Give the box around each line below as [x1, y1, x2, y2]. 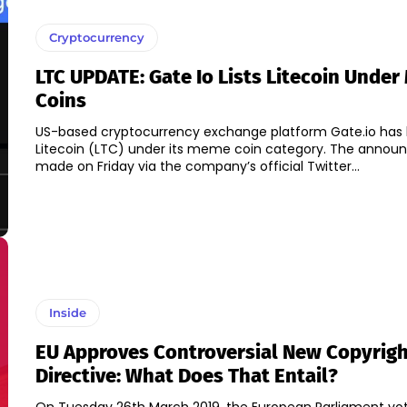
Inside [48, 305, 86, 321]
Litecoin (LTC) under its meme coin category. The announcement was [35, 140, 330, 159]
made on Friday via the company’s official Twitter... [35, 157, 360, 176]
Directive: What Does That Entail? [35, 363, 338, 389]
